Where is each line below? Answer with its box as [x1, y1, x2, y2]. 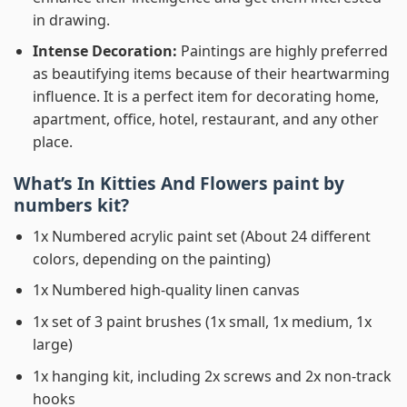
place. [32, 132, 73, 153]
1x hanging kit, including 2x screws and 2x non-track [32, 365, 392, 386]
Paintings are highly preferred [180, 41, 388, 62]
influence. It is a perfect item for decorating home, [32, 86, 379, 107]
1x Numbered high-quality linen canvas [32, 280, 300, 301]
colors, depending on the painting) [32, 248, 271, 269]
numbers [14, 193, 93, 218]
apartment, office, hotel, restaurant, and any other [32, 109, 379, 130]
